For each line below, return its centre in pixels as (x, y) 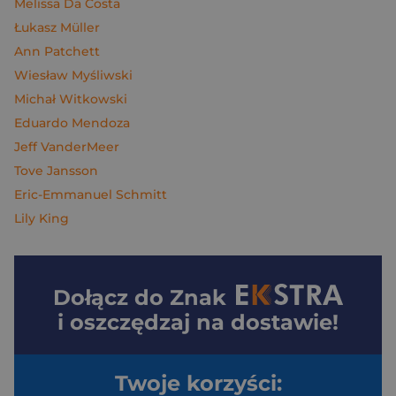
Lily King (42, 218)
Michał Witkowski (71, 99)
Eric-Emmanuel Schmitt (91, 194)
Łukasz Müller (57, 27)
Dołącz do (112, 297)
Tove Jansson (56, 171)
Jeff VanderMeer (67, 147)
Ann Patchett (57, 51)
